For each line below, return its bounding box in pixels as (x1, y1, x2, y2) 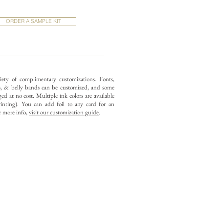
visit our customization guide (29, 108, 99, 116)
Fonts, (99, 75, 114, 83)
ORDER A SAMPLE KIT (6, 18, 61, 24)
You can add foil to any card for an (21, 100, 115, 108)
